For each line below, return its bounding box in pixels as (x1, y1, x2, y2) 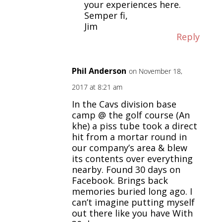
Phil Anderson (71, 65, 126, 77)
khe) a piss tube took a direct (71, 120, 197, 132)
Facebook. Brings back (71, 174, 168, 187)
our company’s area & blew (71, 142, 187, 154)
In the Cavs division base (71, 98, 176, 111)
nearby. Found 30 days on (71, 164, 180, 176)
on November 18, (128, 66, 182, 76)
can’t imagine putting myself (71, 196, 195, 209)
